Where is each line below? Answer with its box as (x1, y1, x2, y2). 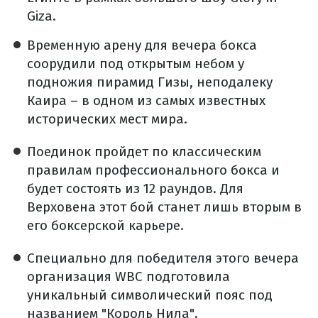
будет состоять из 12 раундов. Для (27, 180, 243, 197)
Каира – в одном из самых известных (27, 92, 265, 109)
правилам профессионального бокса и (27, 161, 280, 178)
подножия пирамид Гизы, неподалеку (27, 73, 273, 90)
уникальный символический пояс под (27, 286, 273, 303)
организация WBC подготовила (27, 268, 230, 285)
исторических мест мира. (27, 110, 187, 127)
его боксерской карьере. (27, 216, 184, 234)
